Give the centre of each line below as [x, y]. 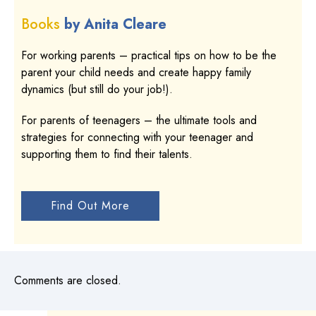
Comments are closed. [68, 280]
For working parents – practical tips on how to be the [149, 55]
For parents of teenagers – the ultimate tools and [139, 120]
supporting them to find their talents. [107, 154]
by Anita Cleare [115, 24]
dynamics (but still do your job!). [97, 89]
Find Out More [90, 205]
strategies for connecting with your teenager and [137, 137]
